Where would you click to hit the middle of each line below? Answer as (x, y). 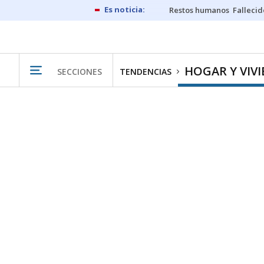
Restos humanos (199, 10)
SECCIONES (80, 71)
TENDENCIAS (146, 72)
